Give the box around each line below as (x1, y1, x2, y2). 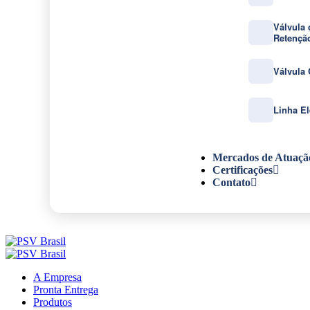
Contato (212, 176, 250, 188)
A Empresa (33, 271, 82, 283)
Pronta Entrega (33, 284, 98, 295)
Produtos (33, 296, 72, 308)
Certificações (212, 164, 273, 176)
